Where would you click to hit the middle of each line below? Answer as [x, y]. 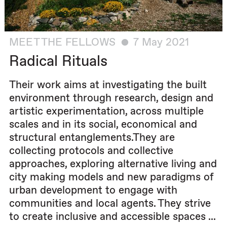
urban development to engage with [93, 190]
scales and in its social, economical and [103, 124]
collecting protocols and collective [91, 150]
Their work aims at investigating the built [108, 85]
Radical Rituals [58, 61]
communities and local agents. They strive [110, 203]
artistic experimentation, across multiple [106, 111]
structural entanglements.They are [92, 137]
